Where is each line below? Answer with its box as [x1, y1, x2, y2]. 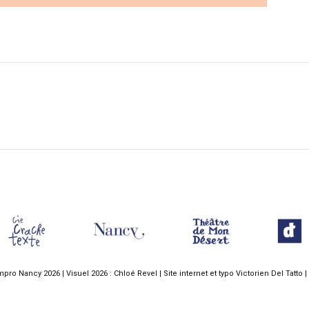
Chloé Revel [114, 268, 157, 278]
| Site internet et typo [157, 268, 236, 278]
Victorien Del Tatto [236, 268, 303, 278]
